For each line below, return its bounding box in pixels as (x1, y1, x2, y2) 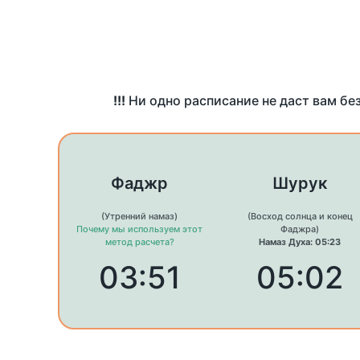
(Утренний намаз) (101, 211, 178, 223)
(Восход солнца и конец (247, 211, 353, 223)
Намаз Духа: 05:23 (259, 236, 341, 248)
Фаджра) (280, 223, 319, 235)
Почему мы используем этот (76, 223, 203, 235)
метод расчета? (104, 236, 174, 248)
